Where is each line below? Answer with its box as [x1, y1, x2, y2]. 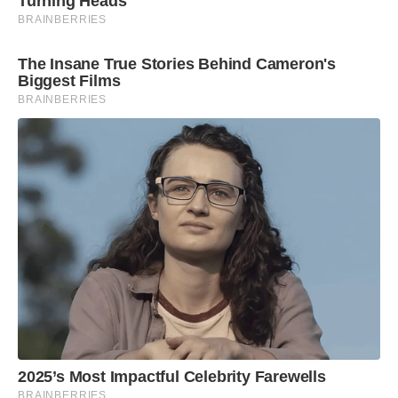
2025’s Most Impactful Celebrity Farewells [18, 367, 326, 386]
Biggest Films [18, 71, 121, 90]
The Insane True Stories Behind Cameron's [18, 54, 336, 73]
